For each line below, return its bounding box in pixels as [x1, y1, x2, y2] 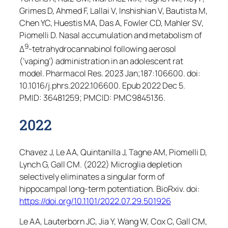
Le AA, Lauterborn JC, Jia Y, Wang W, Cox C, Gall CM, [19, 215, 207, 227]
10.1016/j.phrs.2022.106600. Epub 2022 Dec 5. [19, 80, 185, 92]
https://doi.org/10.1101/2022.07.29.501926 [19, 195, 171, 207]
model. [19, 68, 46, 79]
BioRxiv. [156, 183, 185, 194]
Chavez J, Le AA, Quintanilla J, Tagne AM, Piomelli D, [19, 146, 207, 158]
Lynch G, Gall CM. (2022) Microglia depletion [19, 158, 182, 170]
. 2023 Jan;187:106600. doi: [101, 68, 201, 79]
